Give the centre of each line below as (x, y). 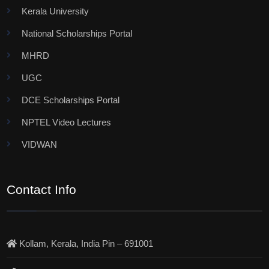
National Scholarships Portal (77, 34)
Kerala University (56, 11)
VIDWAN (40, 145)
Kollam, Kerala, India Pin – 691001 (85, 244)
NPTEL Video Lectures (67, 122)
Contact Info (42, 190)
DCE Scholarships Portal (71, 100)
